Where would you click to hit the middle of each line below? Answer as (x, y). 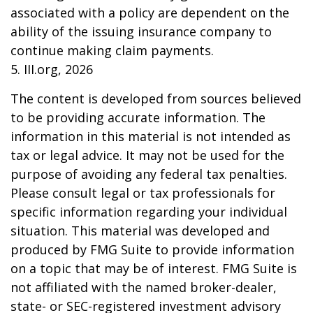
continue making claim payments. (112, 50)
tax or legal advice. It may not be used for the (147, 155)
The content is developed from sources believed (156, 99)
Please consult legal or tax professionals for (143, 193)
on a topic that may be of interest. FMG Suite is (154, 268)
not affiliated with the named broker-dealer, (144, 287)
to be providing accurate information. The (138, 117)
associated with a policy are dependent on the (150, 13)
